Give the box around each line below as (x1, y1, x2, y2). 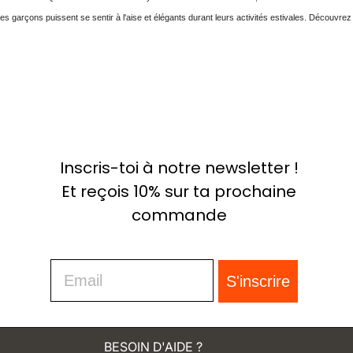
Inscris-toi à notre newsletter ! (59, 157, 299, 180)
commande (131, 204, 227, 227)
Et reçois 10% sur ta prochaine (61, 180, 296, 203)
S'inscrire (226, 273, 290, 291)
